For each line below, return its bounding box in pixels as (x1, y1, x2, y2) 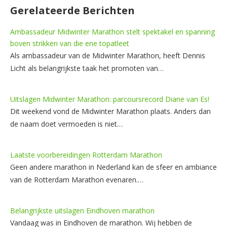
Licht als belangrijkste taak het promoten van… (10, 63, 164, 73)
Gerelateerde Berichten (10, 3, 135, 17)
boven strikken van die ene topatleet (10, 38, 129, 48)
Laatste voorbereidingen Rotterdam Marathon (10, 149, 162, 160)
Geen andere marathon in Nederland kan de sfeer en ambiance (10, 162, 217, 172)
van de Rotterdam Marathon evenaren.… (10, 174, 143, 184)
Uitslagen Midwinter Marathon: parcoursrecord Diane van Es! (10, 94, 209, 104)
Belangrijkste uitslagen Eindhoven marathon (10, 205, 155, 215)
